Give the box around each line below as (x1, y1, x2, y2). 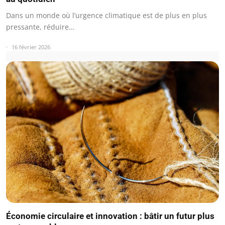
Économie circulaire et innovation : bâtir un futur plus (6, 211, 214, 221)
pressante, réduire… (6, 22, 74, 32)
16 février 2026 (12, 43, 50, 51)
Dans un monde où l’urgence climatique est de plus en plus (6, 10, 207, 20)
